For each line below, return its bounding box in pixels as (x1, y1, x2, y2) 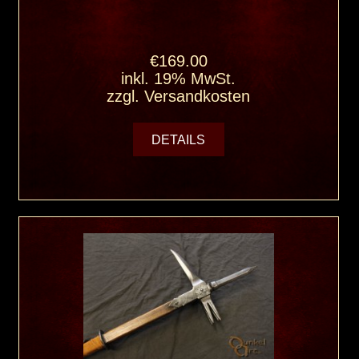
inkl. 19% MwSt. (121, 70, 236, 88)
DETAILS (148, 132, 209, 147)
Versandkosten (144, 87, 251, 106)
